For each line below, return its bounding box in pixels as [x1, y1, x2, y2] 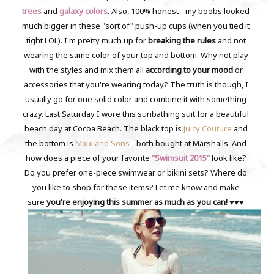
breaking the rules [147, 35, 216, 46]
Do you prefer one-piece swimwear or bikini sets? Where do [24, 167, 248, 179]
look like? [209, 152, 246, 164]
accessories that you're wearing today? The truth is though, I [23, 79, 248, 91]
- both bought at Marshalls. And [130, 138, 247, 149]
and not [215, 35, 246, 46]
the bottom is [25, 138, 76, 149]
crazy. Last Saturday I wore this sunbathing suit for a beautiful [23, 108, 250, 120]
